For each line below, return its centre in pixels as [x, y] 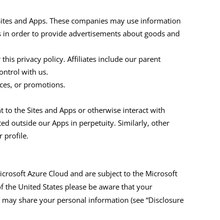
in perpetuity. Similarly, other [120, 123]
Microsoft [162, 174]
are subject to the [115, 174]
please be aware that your [108, 187]
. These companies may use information [113, 21]
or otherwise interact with [122, 110]
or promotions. [39, 85]
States [53, 187]
